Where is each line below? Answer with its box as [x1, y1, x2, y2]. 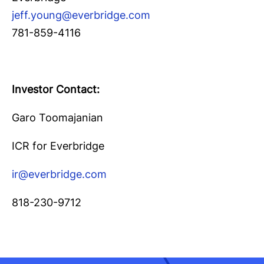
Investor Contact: [12, 82, 100, 95]
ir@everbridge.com [12, 167, 107, 180]
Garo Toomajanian [12, 111, 103, 124]
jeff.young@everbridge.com [12, 8, 150, 21]
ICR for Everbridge [12, 139, 104, 152]
